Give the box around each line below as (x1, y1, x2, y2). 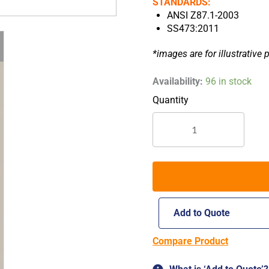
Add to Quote (174, 207, 230, 219)
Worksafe (188, 75, 228, 86)
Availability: (153, 76, 203, 87)
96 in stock (205, 76, 252, 87)
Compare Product (153, 235, 228, 247)
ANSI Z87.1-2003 (167, 10, 239, 21)
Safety (188, 115, 216, 126)
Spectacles (188, 128, 234, 139)
